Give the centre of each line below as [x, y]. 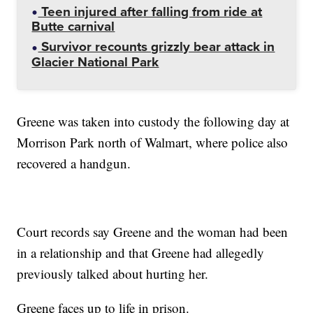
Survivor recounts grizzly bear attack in [156, 47]
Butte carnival [73, 27]
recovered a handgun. [74, 163]
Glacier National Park [95, 61]
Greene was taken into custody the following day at [153, 121]
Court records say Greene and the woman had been [153, 231]
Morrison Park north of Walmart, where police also [153, 142]
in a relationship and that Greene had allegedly [141, 252]
